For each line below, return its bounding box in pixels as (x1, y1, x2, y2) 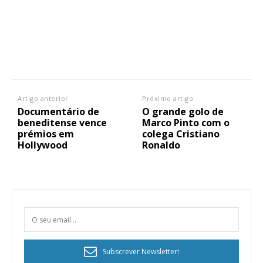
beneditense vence (18, 116, 107, 130)
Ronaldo (142, 139, 181, 152)
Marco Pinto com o (142, 116, 230, 130)
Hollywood (18, 139, 68, 152)
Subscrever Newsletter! (103, 246, 179, 257)
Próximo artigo (142, 94, 194, 103)
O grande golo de (142, 105, 224, 119)
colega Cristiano (142, 127, 220, 141)
